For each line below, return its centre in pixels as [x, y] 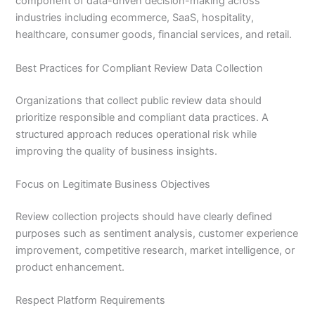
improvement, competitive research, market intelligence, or [155, 250]
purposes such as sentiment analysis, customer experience [157, 233]
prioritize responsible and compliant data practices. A [142, 117]
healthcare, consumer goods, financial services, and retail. [154, 35]
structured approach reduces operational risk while [136, 134]
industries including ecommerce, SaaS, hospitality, [135, 18]
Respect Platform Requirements [91, 301]
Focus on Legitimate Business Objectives [113, 184]
